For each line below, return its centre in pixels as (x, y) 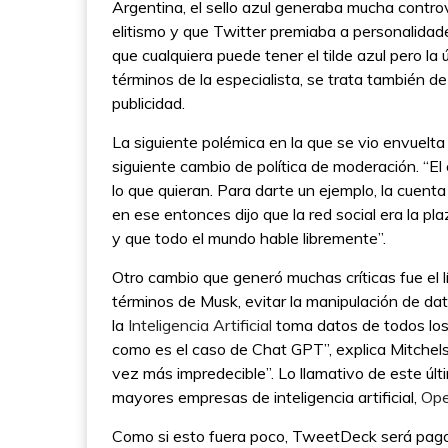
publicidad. (148, 103)
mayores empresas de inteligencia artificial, (266, 397)
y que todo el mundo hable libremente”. (251, 238)
